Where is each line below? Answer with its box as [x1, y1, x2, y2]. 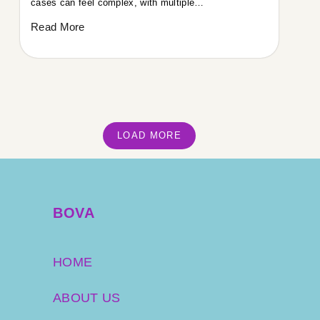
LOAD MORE [117, 129, 181, 141]
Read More [31, 20, 85, 33]
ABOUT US [53, 291, 121, 305]
